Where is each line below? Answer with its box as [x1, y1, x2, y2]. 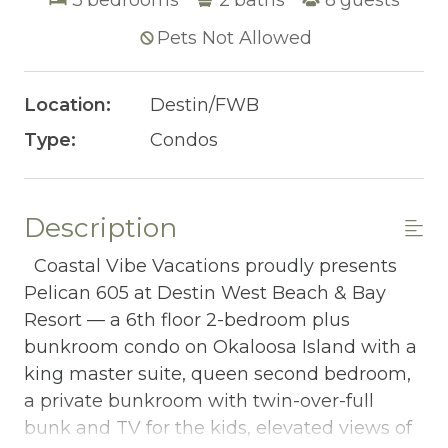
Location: [24, 93, 111, 116]
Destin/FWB [149, 93, 259, 116]
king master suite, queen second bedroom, [24, 362, 411, 385]
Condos [149, 128, 218, 151]
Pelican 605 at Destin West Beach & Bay [24, 281, 386, 304]
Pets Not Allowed [156, 26, 312, 49]
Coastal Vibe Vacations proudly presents [24, 254, 397, 277]
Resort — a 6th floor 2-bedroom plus [24, 308, 350, 331]
